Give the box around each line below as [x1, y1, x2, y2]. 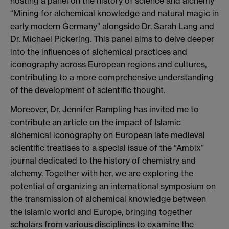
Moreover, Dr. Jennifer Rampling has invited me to [10, 104, 199, 114]
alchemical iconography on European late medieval [10, 129, 205, 140]
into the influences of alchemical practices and [10, 46, 187, 57]
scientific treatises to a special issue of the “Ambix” [10, 142, 204, 153]
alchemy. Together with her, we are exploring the [10, 168, 193, 178]
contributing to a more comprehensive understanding [10, 72, 214, 82]
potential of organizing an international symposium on [10, 180, 216, 191]
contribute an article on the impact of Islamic [10, 117, 181, 127]
